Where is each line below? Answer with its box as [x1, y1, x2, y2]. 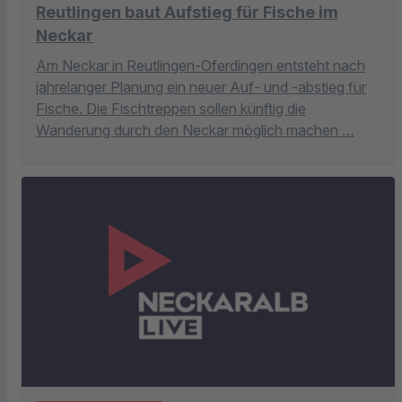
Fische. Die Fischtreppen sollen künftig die [36, 99, 306, 118]
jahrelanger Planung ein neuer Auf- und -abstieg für [36, 77, 366, 96]
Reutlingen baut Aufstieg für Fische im [36, 2, 338, 22]
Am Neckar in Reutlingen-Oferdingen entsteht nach [36, 56, 365, 74]
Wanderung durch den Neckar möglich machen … [36, 120, 354, 139]
